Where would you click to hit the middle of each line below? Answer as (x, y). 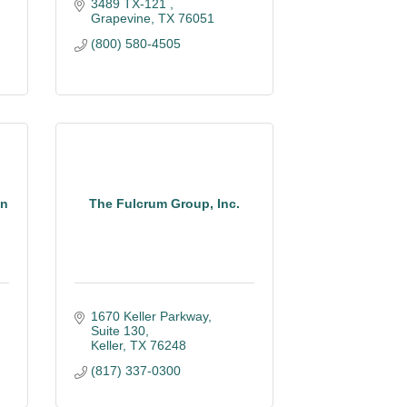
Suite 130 (118, 331)
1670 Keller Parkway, (151, 316)
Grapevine (120, 18)
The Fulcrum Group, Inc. (164, 203)
